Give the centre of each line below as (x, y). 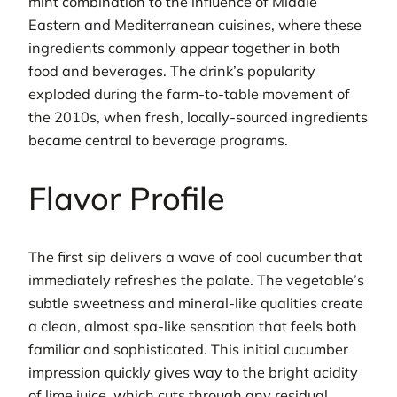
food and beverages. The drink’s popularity (172, 71)
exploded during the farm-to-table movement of (189, 94)
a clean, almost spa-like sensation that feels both (193, 327)
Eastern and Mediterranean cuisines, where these (195, 25)
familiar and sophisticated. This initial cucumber (188, 350)
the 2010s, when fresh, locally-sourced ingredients (198, 117)
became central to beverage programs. (158, 140)
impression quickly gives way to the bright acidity (193, 373)
